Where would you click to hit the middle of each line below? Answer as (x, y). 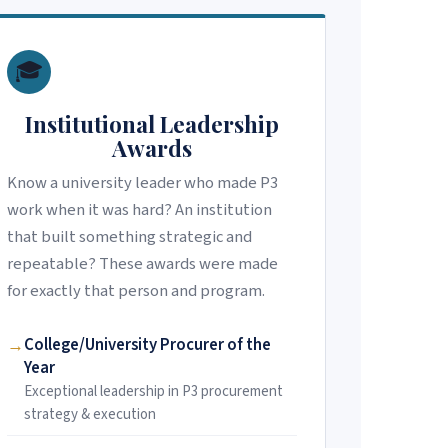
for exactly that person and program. (136, 291)
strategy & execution (90, 415)
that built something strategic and (129, 237)
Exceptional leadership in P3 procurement (153, 392)
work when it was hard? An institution (139, 210)
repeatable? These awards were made (142, 264)
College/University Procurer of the (147, 345)
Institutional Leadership (152, 124)
